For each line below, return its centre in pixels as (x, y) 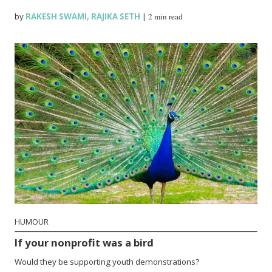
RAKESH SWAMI (56, 16)
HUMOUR (32, 222)
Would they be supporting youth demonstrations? (107, 261)
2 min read (166, 16)
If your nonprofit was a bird (84, 242)
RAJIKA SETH (116, 16)
